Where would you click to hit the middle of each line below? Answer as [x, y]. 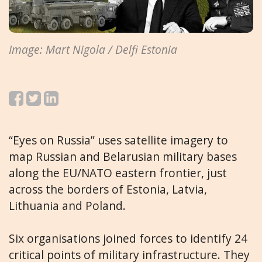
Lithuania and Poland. [69, 205]
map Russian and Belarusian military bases [123, 156]
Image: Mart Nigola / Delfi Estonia [93, 50]
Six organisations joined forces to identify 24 [128, 239]
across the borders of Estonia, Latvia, [108, 189]
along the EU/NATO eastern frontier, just [118, 173]
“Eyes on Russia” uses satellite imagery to [118, 140]
